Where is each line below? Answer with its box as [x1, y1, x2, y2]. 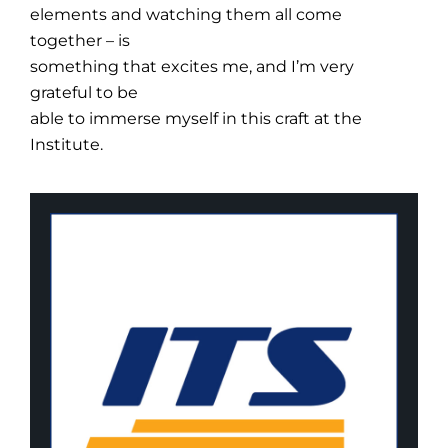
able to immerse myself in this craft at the [30, 108, 363, 128]
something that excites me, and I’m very [30, 56, 355, 76]
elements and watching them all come [30, 4, 343, 24]
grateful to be [30, 82, 139, 102]
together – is [30, 30, 131, 50]
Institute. [30, 134, 104, 154]
